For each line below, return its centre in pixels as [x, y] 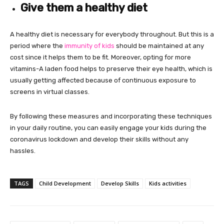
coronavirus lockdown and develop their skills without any [99, 139]
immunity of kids [89, 45]
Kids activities [168, 183]
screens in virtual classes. [50, 91]
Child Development [65, 183]
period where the [37, 45]
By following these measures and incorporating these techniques [111, 116]
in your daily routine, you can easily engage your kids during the [108, 127]
